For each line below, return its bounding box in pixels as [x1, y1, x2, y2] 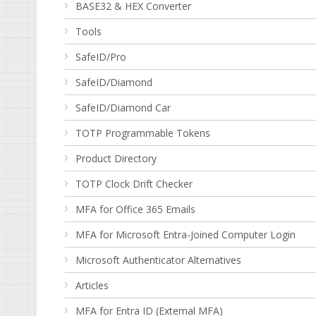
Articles [75, 279, 109, 292]
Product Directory [75, 152, 157, 165]
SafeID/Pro [75, 50, 126, 63]
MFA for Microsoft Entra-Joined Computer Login [75, 228, 296, 241]
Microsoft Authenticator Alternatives [75, 253, 241, 267]
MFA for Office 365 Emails [75, 202, 195, 216]
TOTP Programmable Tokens [75, 126, 210, 140]
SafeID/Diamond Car [75, 101, 171, 114]
